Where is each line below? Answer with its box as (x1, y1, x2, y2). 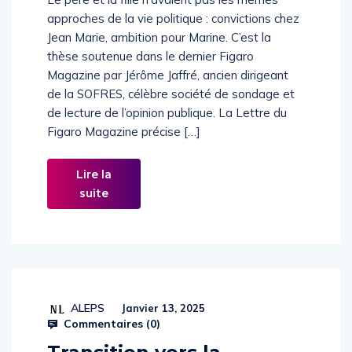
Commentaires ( (60, 333, 150, 347)
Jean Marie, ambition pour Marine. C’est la (47, 46, 271, 61)
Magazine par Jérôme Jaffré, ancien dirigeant (47, 84, 288, 99)
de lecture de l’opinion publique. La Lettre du (47, 122, 287, 137)
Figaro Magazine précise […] (47, 141, 200, 156)
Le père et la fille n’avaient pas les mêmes (47, 9, 278, 24)
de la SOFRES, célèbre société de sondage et (47, 103, 295, 118)
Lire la (75, 184, 112, 198)
